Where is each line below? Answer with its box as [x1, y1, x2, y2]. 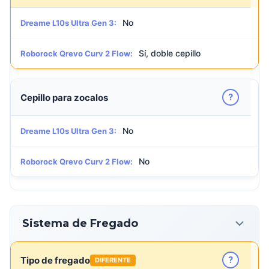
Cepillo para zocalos [20, 91, 108, 103]
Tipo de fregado [20, 254, 90, 266]
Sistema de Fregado [22, 216, 138, 230]
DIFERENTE [95, 255, 131, 264]
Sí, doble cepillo [139, 48, 201, 58]
